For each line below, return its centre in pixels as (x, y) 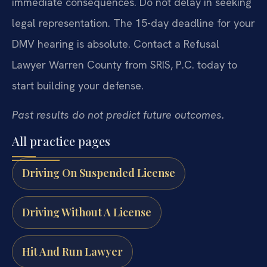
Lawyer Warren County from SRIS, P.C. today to (125, 64)
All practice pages (61, 141)
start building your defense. (78, 85)
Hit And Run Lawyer (72, 252)
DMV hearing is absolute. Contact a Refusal (116, 44)
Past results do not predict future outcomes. (118, 115)
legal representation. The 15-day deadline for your (133, 23)
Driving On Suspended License (99, 173)
